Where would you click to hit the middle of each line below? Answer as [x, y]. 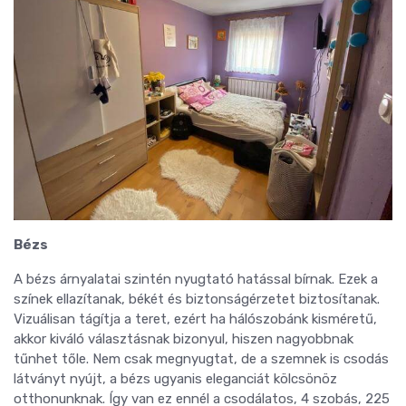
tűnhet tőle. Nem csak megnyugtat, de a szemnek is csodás [201, 359]
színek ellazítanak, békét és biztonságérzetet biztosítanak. [197, 300]
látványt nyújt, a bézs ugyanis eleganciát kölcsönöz [175, 379]
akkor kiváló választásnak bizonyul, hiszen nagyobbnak [184, 339]
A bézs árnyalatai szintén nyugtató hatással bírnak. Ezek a [196, 280]
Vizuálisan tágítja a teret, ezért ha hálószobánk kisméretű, [195, 319]
